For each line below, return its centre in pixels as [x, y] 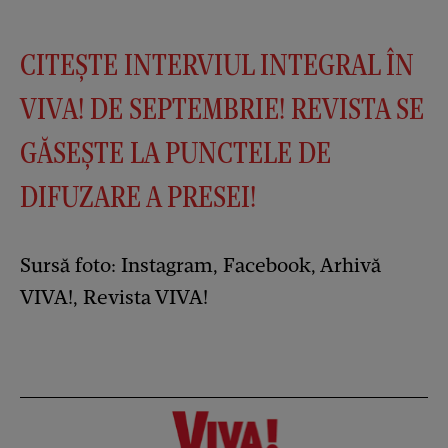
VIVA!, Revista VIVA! [114, 297]
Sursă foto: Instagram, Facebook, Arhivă [200, 265]
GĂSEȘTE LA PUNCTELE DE [175, 153]
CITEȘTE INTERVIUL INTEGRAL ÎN [217, 65]
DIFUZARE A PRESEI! [138, 197]
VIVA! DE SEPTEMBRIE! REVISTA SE [222, 109]
